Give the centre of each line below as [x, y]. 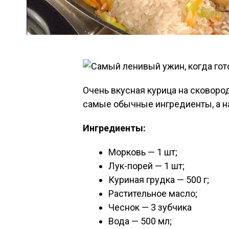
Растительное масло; [153, 193]
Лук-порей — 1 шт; [146, 166]
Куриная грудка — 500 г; [159, 180]
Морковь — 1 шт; [143, 152]
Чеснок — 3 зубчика [150, 207]
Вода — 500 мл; [140, 221]
